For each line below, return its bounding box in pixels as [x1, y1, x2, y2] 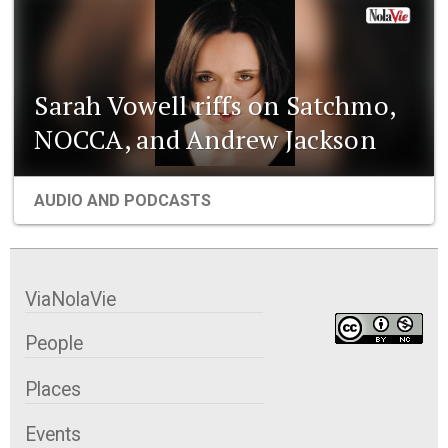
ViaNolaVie [25, 288, 116, 311]
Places [25, 377, 81, 401]
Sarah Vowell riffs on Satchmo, [34, 88, 396, 123]
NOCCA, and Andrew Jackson [34, 122, 376, 157]
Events [25, 422, 81, 446]
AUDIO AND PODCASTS [34, 191, 212, 211]
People [25, 332, 83, 356]
